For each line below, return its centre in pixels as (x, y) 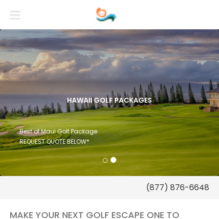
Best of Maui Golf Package (58, 131)
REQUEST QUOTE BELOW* (55, 142)
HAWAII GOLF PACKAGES (109, 100)
